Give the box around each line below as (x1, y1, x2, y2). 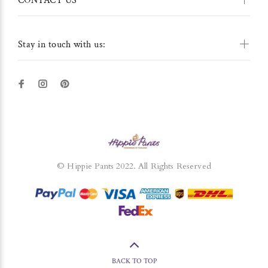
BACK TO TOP (111, 257, 157, 266)
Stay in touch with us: (18, 38, 106, 51)
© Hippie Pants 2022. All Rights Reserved (57, 160, 211, 172)
